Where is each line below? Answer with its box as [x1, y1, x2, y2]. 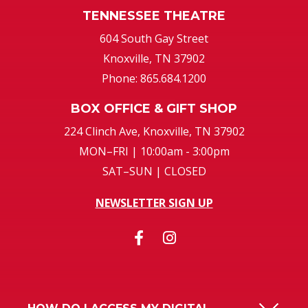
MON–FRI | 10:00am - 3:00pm [78, 144, 230, 159]
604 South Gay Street [100, 31, 208, 46]
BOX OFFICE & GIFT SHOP [71, 101, 237, 116]
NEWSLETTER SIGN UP [95, 195, 213, 210]
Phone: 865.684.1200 [102, 71, 206, 86]
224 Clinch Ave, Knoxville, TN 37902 [63, 124, 245, 139]
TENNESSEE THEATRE [82, 8, 225, 23]
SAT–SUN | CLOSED [102, 164, 206, 179]
